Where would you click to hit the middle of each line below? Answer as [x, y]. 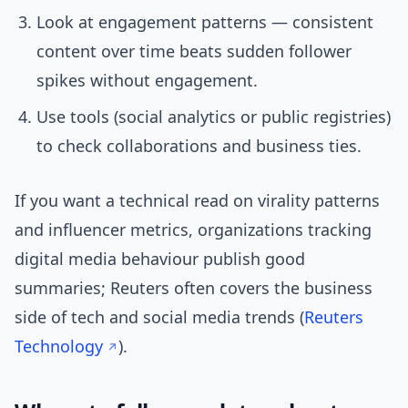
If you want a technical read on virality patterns [197, 201]
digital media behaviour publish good [160, 259]
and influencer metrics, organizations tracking [193, 230]
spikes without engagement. [147, 81]
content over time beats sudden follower [194, 51]
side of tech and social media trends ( [159, 317]
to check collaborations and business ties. [199, 146]
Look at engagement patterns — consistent [205, 22]
